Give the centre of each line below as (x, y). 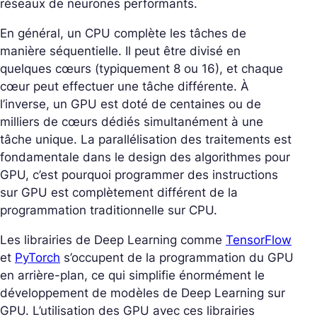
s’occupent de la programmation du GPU (177, 257)
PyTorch (38, 257)
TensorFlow (259, 240)
